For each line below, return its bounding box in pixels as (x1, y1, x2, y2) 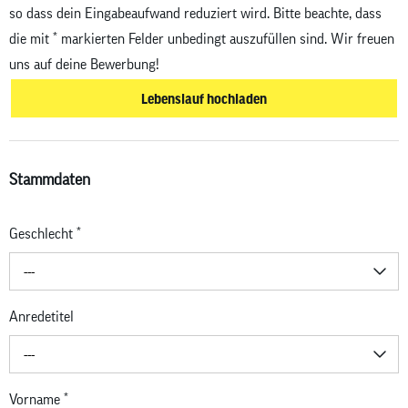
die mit (9, 32, 53, 47)
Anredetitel (9, 310, 74, 325)
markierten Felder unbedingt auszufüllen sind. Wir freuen (57, 32, 394, 47)
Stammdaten (9, 170, 90, 188)
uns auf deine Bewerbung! (9, 57, 159, 73)
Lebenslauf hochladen (141, 91, 267, 107)
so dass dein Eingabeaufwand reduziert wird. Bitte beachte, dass (9, 6, 382, 22)
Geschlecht (9, 227, 76, 242)
